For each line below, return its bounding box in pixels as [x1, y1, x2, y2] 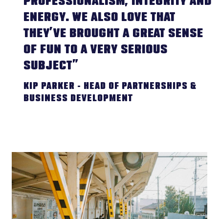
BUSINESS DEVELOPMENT [23, 94, 133, 104]
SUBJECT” [23, 60, 79, 72]
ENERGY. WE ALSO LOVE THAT [23, 12, 175, 24]
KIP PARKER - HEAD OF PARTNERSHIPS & [23, 82, 197, 91]
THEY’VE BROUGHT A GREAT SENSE [23, 28, 203, 40]
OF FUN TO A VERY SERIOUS [23, 44, 168, 56]
